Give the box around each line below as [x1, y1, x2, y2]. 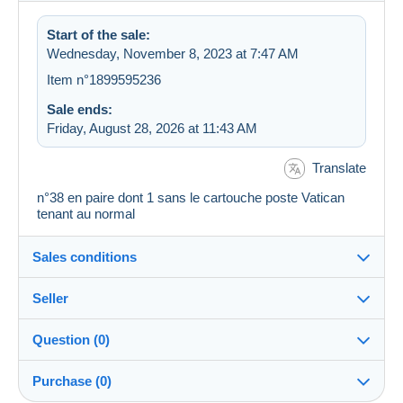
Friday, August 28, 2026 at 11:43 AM [47, 120, 257, 136]
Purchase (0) [32, 373, 112, 390]
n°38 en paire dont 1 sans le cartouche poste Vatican [37, 190, 345, 206]
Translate [312, 159, 366, 175]
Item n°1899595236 [47, 71, 161, 87]
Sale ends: [47, 101, 112, 117]
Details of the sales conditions [50, 302, 239, 318]
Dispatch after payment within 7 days [37, 365, 254, 381]
